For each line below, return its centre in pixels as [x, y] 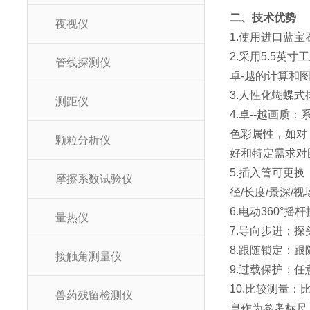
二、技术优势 [263, 18]
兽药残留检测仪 [94, 295]
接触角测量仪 [89, 256]
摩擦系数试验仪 [94, 179]
